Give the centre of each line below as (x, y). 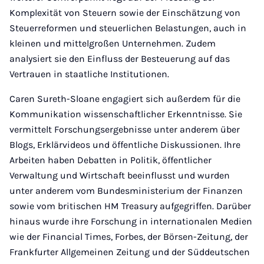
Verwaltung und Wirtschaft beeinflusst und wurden (120, 175)
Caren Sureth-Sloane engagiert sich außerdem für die (125, 99)
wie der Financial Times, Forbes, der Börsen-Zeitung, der (129, 237)
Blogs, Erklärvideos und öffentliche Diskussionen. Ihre (125, 145)
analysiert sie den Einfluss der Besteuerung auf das (120, 59)
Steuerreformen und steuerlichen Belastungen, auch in (128, 28)
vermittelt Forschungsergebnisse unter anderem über (125, 129)
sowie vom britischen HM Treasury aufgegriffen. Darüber (130, 206)
